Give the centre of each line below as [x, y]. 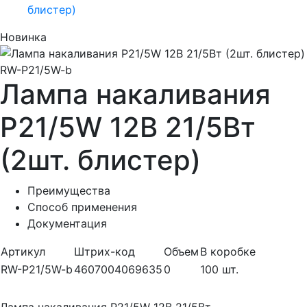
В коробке [228, 252]
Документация [67, 224]
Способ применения [82, 207]
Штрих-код [105, 252]
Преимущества [69, 191]
